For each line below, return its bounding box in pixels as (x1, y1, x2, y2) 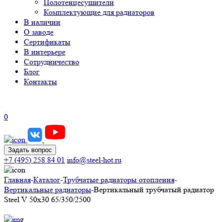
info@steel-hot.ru (67, 155, 121, 165)
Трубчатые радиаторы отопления (63, 175, 174, 184)
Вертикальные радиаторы (4, 185, 91, 194)
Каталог (33, 175, 60, 184)
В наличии (24, 17, 60, 27)
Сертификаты (24, 37, 70, 47)
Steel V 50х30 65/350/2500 (4, 195, 91, 204)
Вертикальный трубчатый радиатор (94, 185, 214, 194)
